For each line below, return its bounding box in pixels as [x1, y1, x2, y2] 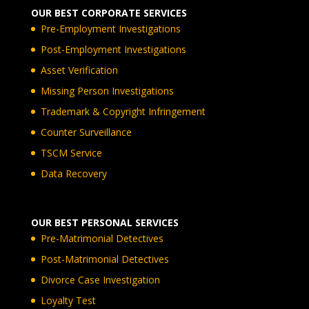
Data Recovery [40, 166, 107, 180]
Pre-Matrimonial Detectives [40, 232, 163, 245]
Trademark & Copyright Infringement [40, 104, 206, 118]
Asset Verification [40, 63, 118, 77]
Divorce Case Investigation [40, 273, 160, 286]
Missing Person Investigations [40, 83, 174, 97]
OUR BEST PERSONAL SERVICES [30, 216, 179, 229]
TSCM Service [40, 146, 102, 159]
